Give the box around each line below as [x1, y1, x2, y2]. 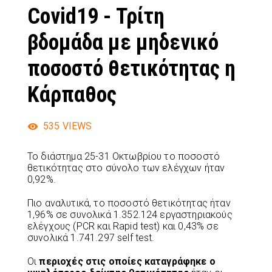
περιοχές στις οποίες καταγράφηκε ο [39, 255, 216, 267]
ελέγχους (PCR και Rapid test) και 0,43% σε [27, 220, 219, 232]
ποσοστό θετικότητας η [27, 55, 236, 81]
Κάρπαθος [27, 81, 117, 107]
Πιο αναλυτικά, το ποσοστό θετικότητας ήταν [27, 197, 231, 209]
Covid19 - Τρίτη [27, 3, 165, 29]
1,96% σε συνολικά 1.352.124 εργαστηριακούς [27, 208, 233, 220]
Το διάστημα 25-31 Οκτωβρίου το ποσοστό [27, 150, 220, 162]
